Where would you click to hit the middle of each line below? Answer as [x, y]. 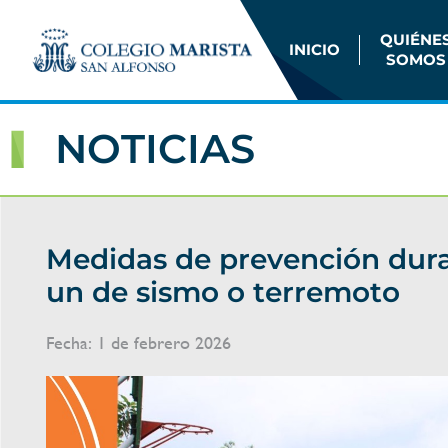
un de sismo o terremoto [223, 292]
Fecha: [71, 342]
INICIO [314, 49]
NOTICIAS [155, 148]
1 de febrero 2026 [164, 342]
